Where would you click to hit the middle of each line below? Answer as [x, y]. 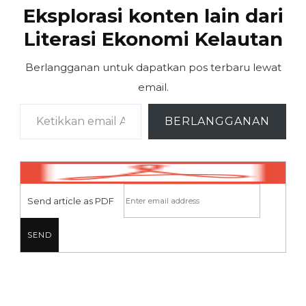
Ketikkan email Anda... [37, 103]
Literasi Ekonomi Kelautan [153, 39]
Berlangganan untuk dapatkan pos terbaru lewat [153, 68]
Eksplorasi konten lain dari [153, 16]
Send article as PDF [71, 200]
